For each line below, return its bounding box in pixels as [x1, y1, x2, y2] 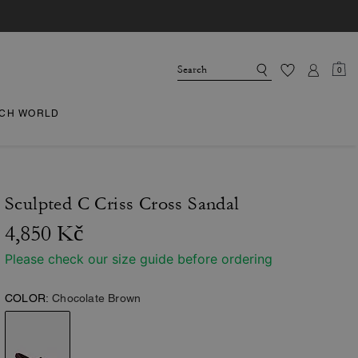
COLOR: [5, 292, 50, 304]
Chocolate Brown [52, 292, 141, 304]
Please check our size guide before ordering [5, 251, 272, 267]
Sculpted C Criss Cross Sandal [5, 193, 240, 214]
